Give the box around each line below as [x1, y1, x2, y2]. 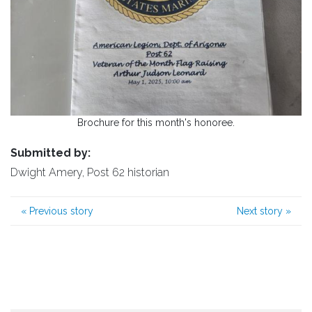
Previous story [26, 205, 93, 217]
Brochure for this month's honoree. [77, 116, 235, 128]
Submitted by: [10, 146, 91, 159]
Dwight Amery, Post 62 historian [10, 165, 169, 179]
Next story [237, 205, 286, 217]
